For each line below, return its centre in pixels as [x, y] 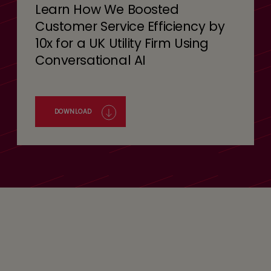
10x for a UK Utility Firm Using [122, 43]
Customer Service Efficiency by [130, 26]
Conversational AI [90, 60]
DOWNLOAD [73, 111]
